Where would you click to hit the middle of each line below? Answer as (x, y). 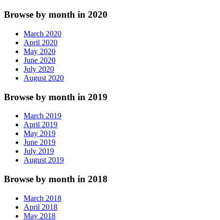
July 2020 (39, 69)
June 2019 (40, 142)
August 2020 (44, 78)
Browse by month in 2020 (56, 15)
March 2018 (42, 198)
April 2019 (41, 125)
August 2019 (44, 160)
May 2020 (40, 52)
